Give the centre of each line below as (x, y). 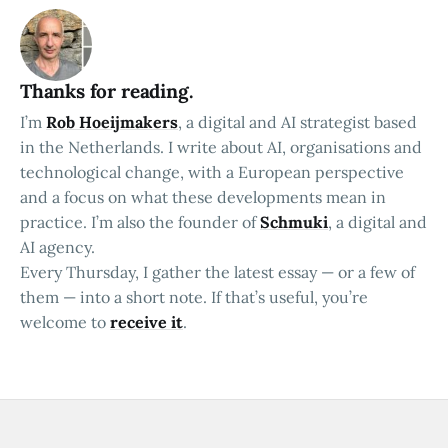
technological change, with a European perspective (212, 172)
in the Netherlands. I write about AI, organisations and (221, 147)
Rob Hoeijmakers (112, 122)
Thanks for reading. (106, 91)
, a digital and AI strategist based (297, 122)
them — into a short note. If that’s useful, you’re (194, 297)
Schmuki (294, 222)
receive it (146, 322)
